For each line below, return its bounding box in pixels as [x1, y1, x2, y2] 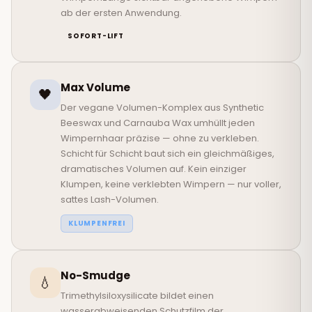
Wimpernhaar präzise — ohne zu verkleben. [61, 132, 259, 146]
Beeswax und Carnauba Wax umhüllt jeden [61, 116, 255, 130]
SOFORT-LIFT [68, 31, 124, 42]
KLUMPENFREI [68, 218, 125, 229]
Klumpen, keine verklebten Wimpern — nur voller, [61, 178, 281, 192]
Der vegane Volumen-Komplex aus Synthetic [61, 101, 264, 115]
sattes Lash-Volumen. [61, 193, 159, 207]
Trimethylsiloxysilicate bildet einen [61, 289, 214, 303]
